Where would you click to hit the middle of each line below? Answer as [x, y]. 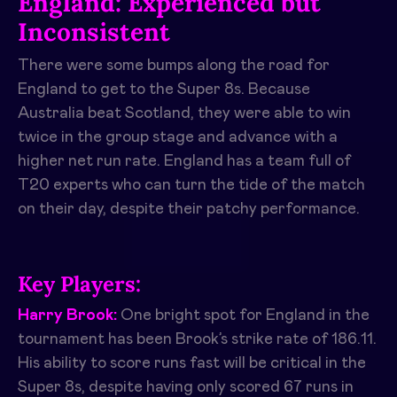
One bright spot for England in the [243, 316]
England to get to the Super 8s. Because [164, 90]
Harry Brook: [67, 316]
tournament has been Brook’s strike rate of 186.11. [197, 340]
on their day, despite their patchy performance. [189, 210]
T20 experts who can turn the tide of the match [191, 186]
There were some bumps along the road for [174, 66]
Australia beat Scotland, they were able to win [184, 114]
